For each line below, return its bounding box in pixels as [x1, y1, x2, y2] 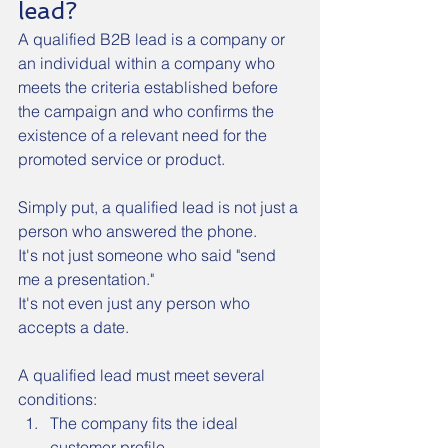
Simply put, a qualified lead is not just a [18, 197, 302, 217]
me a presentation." [18, 269, 154, 289]
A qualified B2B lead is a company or [18, 29, 289, 49]
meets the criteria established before [18, 77, 282, 97]
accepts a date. [18, 317, 129, 337]
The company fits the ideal [50, 413, 242, 433]
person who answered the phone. [18, 221, 257, 241]
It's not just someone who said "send [18, 245, 280, 265]
